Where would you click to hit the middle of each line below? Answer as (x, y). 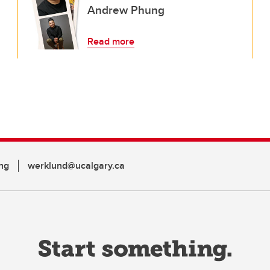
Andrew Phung (126, 10)
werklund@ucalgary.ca (76, 165)
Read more (111, 41)
